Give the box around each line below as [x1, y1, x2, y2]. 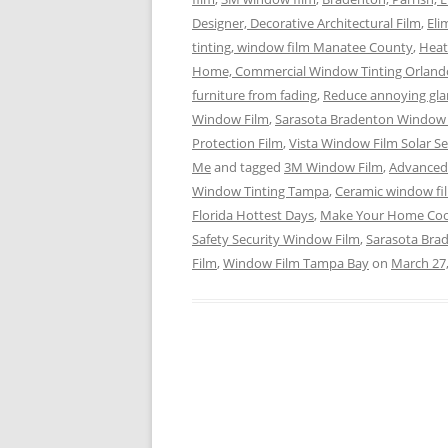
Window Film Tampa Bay [223, 254, 369, 272]
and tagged [211, 158, 284, 176]
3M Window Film [284, 158, 383, 176]
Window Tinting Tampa [192, 182, 329, 200]
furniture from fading [192, 86, 317, 104]
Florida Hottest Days [192, 206, 314, 224]
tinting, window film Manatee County [192, 38, 413, 56]
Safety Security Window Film [192, 230, 360, 248]
